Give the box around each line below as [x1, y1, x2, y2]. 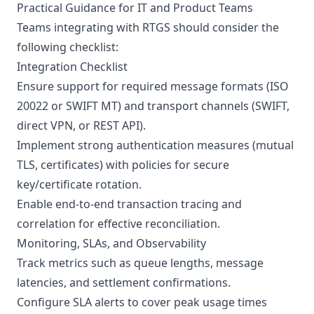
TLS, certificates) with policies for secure [17, 157, 229, 172]
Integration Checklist [17, 59, 128, 74]
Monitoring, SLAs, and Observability [17, 235, 206, 251]
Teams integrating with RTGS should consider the [17, 20, 279, 35]
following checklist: [17, 39, 118, 55]
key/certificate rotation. [17, 177, 142, 192]
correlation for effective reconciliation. [17, 216, 220, 231]
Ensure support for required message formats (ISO [17, 78, 289, 94]
